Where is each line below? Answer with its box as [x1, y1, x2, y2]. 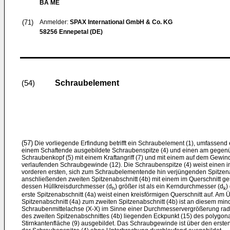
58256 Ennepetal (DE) [40, 28, 103, 35]
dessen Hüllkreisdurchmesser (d [22, 183, 112, 190]
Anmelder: [40, 18, 70, 26]
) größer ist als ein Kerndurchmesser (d [115, 183, 223, 190]
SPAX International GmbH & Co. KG [70, 18, 172, 26]
